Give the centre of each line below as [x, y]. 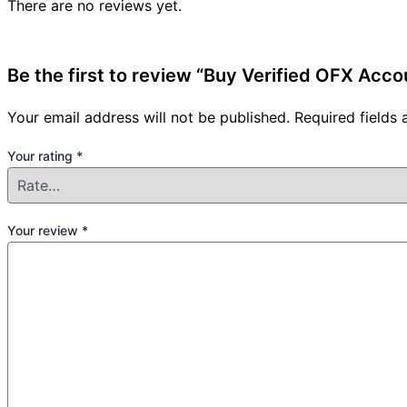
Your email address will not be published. [149, 118]
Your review [45, 231]
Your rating [42, 156]
